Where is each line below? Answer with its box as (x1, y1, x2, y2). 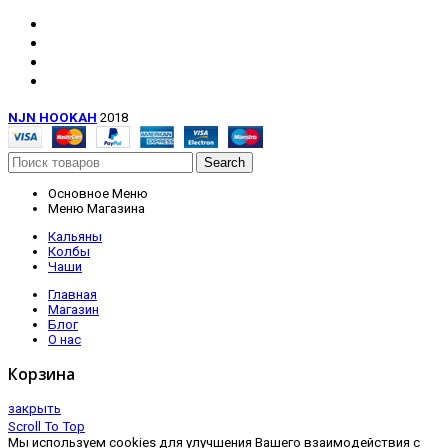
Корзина (8, 363, 75, 386)
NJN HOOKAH (8, 109, 97, 125)
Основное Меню (48, 185, 148, 201)
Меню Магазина (48, 200, 145, 216)
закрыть (8, 400, 61, 416)
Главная (48, 287, 97, 303)
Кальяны (48, 229, 102, 245)
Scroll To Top (8, 418, 85, 434)
